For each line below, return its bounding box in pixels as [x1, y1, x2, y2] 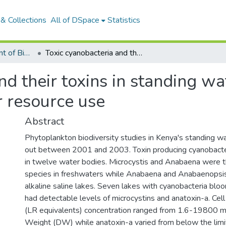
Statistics [107, 15, 140, 26]
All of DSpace [50, 15, 99, 26]
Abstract [25, 115, 64, 128]
